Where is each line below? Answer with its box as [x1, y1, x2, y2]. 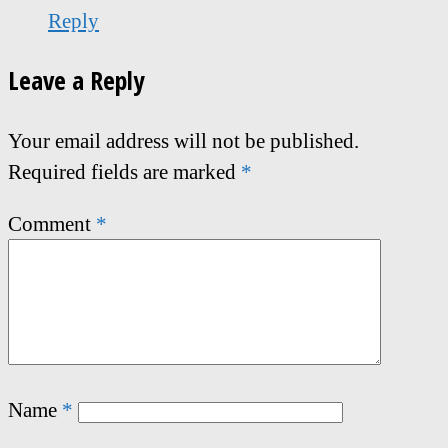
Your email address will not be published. [8, 129, 359, 153]
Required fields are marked [8, 160, 241, 184]
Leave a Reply [8, 62, 144, 98]
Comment [8, 212, 96, 236]
